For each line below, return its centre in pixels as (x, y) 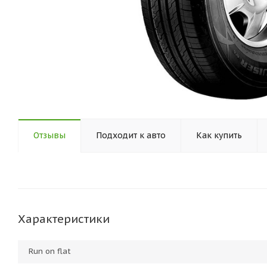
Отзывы (49, 135)
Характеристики (64, 219)
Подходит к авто (131, 135)
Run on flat (50, 251)
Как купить (219, 135)
